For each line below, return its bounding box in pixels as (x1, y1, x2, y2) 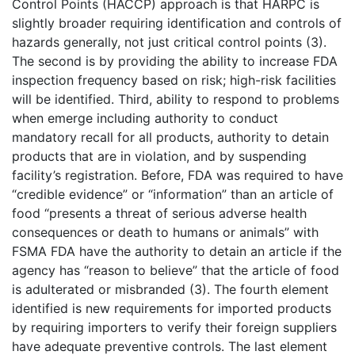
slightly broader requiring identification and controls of (12, 15, 342, 31)
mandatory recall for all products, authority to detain (12, 129, 329, 145)
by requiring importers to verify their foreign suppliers (12, 319, 337, 335)
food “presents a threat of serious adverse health (12, 205, 307, 221)
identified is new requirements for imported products (12, 300, 331, 316)
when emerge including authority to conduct (12, 110, 278, 126)
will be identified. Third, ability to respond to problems (12, 91, 339, 107)
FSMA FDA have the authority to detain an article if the (12, 243, 342, 259)
